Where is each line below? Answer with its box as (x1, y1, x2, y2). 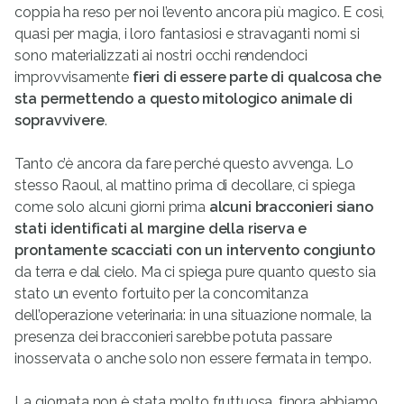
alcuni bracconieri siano (208, 198, 373, 216)
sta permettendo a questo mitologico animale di (14, 90, 353, 108)
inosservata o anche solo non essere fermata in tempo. (14, 350, 372, 368)
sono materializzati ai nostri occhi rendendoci (14, 47, 308, 65)
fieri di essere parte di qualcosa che (132, 69, 382, 87)
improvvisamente (14, 69, 133, 87)
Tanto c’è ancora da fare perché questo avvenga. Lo (14, 155, 353, 173)
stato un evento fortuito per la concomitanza (14, 285, 308, 303)
